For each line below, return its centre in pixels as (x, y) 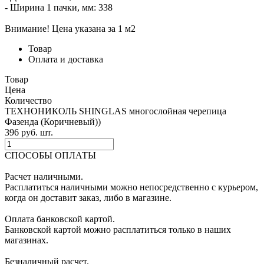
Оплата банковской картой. (60, 219)
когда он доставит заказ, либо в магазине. (88, 197)
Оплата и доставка (66, 59)
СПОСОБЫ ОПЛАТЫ (50, 155)
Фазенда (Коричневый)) (53, 121)
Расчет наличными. (44, 176)
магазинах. (27, 240)
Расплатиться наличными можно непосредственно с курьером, (131, 187)
